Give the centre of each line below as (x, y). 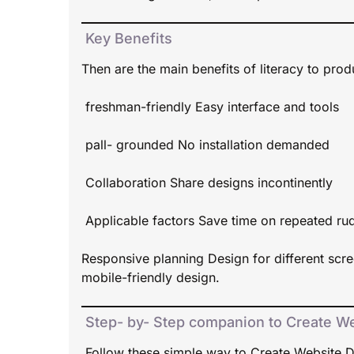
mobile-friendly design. (151, 278)
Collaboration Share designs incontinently (207, 183)
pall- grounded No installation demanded (205, 145)
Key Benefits (127, 39)
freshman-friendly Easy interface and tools (210, 107)
